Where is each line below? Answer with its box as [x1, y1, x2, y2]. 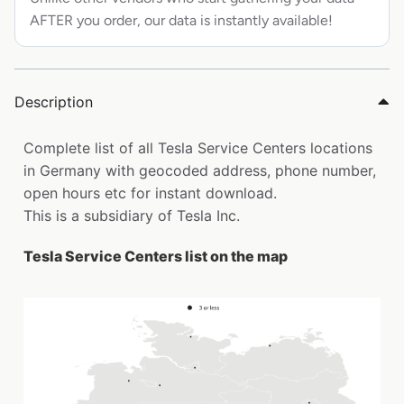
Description [14, 92, 93, 111]
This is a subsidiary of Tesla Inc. [23, 206, 240, 225]
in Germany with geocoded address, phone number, [23, 161, 376, 179]
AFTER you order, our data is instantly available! [30, 11, 333, 29]
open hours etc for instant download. [23, 183, 277, 202]
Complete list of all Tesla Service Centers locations [23, 138, 372, 157]
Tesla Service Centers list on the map [23, 246, 288, 265]
